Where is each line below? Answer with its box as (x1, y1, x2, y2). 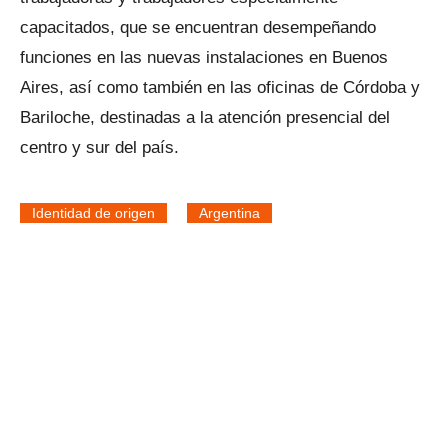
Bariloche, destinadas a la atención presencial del (20, 108, 390, 127)
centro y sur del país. (20, 138, 179, 157)
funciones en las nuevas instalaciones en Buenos (20, 48, 388, 67)
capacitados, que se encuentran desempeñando (20, 18, 376, 37)
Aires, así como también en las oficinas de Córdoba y (20, 78, 420, 97)
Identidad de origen (32, 205, 155, 221)
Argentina (199, 205, 260, 221)
